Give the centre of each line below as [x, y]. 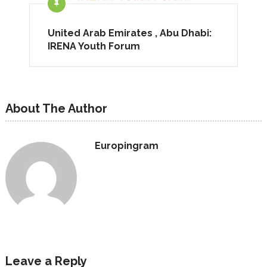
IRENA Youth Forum [94, 46]
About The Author [56, 108]
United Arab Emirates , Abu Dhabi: [130, 33]
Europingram [126, 146]
